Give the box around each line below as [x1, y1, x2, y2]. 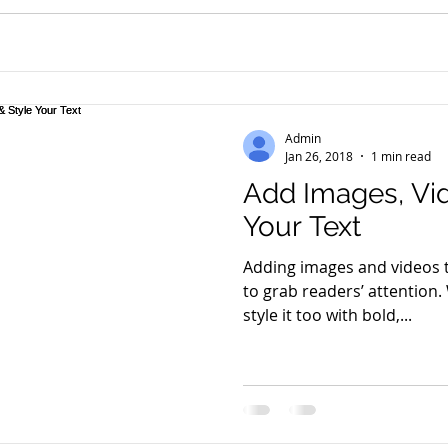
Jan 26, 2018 [285, 147, 353, 164]
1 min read [371, 147, 431, 164]
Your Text [243, 209, 361, 243]
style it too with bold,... [243, 303, 412, 326]
